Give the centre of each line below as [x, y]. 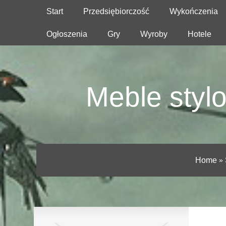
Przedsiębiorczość [116, 11]
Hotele [200, 34]
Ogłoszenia [67, 34]
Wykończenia [194, 11]
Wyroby [154, 34]
